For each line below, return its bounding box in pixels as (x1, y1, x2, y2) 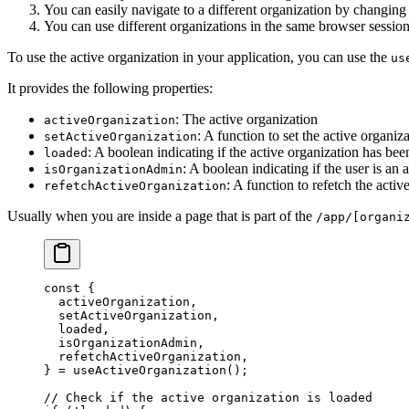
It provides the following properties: (7, 79, 213, 96)
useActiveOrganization (66, 362, 226, 377)
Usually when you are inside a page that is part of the (7, 207, 316, 224)
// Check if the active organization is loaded (44, 390, 372, 404)
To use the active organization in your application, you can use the (7, 48, 391, 65)
